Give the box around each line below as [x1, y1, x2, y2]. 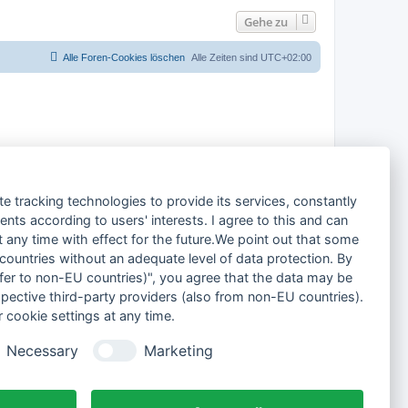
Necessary [5, 341, 78, 360]
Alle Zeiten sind [191, 51, 260, 63]
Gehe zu [244, 13, 288, 30]
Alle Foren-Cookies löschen [63, 51, 185, 63]
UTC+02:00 [260, 51, 311, 63]
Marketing [143, 341, 213, 360]
